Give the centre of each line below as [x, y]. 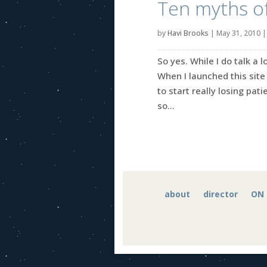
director [220, 194]
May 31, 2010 [238, 33]
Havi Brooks [188, 33]
